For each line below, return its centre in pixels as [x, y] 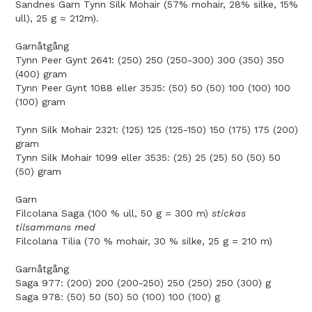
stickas [229, 213]
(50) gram [38, 171]
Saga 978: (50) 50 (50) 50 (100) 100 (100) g [118, 296]
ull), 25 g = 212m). [57, 18]
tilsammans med [55, 227]
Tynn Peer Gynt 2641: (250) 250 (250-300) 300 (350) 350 [150, 60]
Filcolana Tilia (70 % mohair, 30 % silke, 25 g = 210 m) [144, 241]
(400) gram [41, 73]
